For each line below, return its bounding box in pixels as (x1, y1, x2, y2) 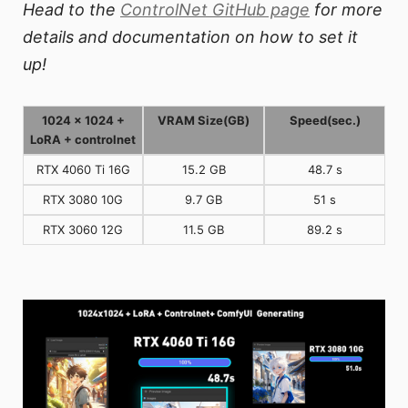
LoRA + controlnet (30, 132, 136, 148)
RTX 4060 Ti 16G (36, 162, 130, 178)
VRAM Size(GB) (158, 113, 250, 128)
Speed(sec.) (289, 113, 361, 128)
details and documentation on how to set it (23, 27, 358, 47)
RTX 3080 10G (43, 192, 123, 208)
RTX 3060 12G (43, 222, 123, 238)
